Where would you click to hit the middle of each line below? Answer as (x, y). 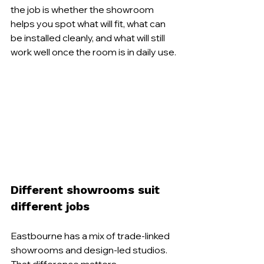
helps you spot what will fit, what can (89, 24)
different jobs (50, 206)
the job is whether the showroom (83, 9)
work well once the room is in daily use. (93, 52)
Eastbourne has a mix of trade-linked (91, 235)
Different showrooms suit (87, 189)
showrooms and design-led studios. (90, 250)
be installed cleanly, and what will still (89, 38)
